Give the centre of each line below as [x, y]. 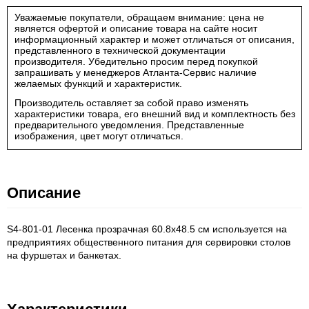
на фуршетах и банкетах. [64, 255]
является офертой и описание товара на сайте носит [136, 28]
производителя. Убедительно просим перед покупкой [136, 61]
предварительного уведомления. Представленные [129, 125]
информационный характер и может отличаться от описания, [154, 39]
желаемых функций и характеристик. [98, 83]
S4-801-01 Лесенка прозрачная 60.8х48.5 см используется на [147, 229]
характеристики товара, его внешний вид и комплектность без [155, 114]
